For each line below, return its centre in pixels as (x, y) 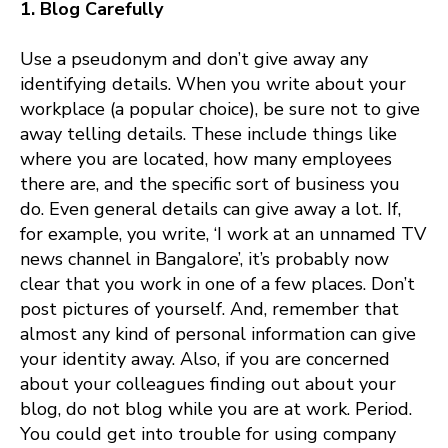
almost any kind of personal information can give (218, 333)
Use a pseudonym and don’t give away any (194, 58)
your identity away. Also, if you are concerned (205, 358)
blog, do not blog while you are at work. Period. (216, 408)
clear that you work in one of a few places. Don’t (217, 283)
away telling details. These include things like (208, 133)
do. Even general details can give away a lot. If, (210, 208)
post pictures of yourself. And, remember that (209, 308)
